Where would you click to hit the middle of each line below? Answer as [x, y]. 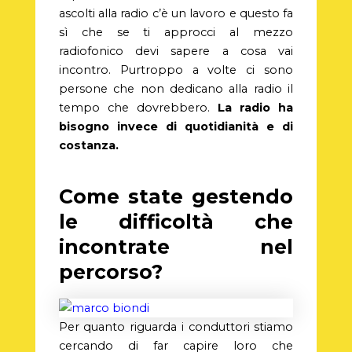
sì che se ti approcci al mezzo [176, 32]
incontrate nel [176, 247]
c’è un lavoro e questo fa [221, 13]
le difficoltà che [176, 222]
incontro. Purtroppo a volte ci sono [176, 70]
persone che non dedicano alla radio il [176, 88]
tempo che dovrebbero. [138, 107]
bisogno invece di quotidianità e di [176, 126]
